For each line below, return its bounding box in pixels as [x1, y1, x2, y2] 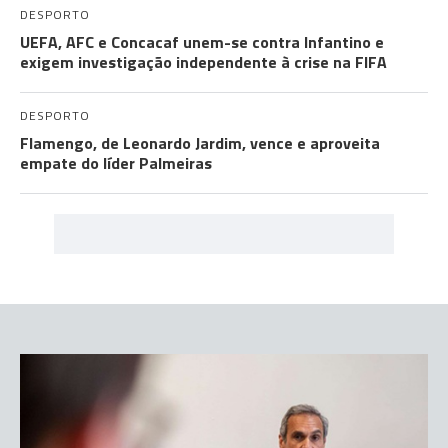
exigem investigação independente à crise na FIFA [20, 50, 387, 74]
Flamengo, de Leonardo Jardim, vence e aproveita [20, 131, 380, 155]
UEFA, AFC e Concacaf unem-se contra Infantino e [20, 30, 384, 54]
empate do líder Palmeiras [20, 151, 212, 175]
